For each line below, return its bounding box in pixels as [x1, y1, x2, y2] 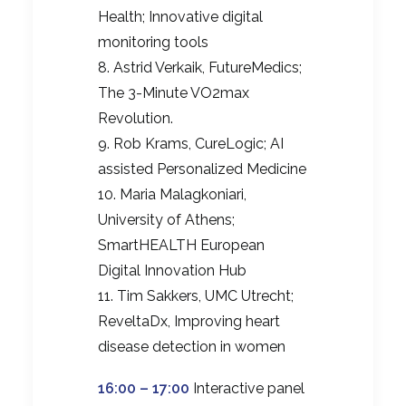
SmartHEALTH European [98, 237, 265, 255]
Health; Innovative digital [98, 8, 263, 26]
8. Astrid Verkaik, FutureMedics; [98, 59, 302, 77]
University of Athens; [98, 211, 235, 229]
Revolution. [98, 110, 173, 128]
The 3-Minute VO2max [98, 84, 249, 102]
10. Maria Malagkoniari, [98, 186, 246, 204]
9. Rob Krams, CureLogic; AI [98, 135, 284, 153]
